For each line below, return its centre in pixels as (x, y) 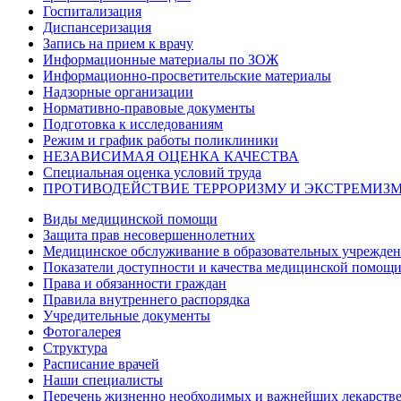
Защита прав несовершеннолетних (149, 235)
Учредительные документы (127, 315)
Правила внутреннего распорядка (146, 299)
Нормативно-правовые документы (149, 107)
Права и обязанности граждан (135, 283)
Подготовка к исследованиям (133, 124)
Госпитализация (92, 11)
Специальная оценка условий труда (152, 172)
